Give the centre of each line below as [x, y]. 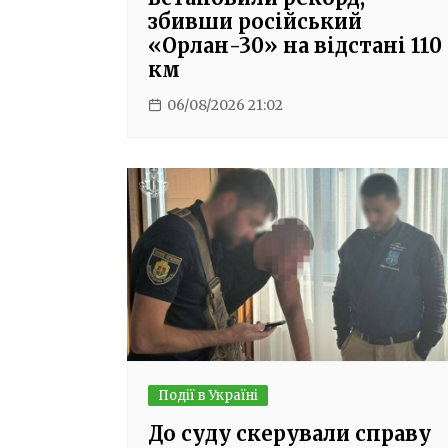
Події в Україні [208, 396]
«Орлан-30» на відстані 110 [295, 46]
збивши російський [255, 22]
